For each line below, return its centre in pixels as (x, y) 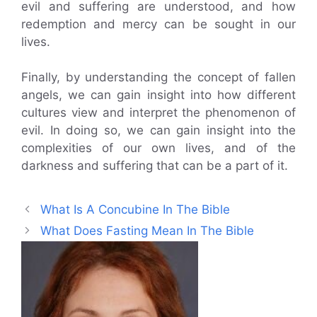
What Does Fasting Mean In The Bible (148, 231)
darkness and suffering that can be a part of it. (155, 166)
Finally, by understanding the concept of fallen (158, 77)
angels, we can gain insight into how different (158, 95)
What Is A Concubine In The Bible (136, 210)
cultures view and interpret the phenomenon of (158, 113)
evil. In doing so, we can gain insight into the (158, 131)
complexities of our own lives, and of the (158, 148)
